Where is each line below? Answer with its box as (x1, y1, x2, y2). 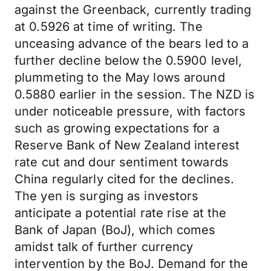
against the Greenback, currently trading (15, 2, 252, 17)
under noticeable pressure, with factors (15, 104, 246, 119)
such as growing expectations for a (15, 121, 220, 135)
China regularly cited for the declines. (15, 172, 235, 186)
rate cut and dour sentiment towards (15, 155, 229, 169)
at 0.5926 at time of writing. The (15, 19, 203, 34)
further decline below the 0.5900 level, (15, 53, 243, 68)
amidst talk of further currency (15, 240, 194, 254)
